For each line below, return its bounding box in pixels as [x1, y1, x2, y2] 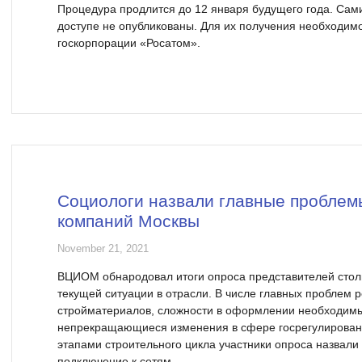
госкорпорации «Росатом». [57, 36, 200, 49]
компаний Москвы [57, 212, 200, 230]
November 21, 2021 [57, 243, 149, 255]
